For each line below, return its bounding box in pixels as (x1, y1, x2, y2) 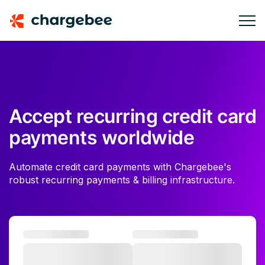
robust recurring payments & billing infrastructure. (9, 174, 235, 186)
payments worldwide (9, 126, 194, 149)
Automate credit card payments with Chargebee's (9, 161, 231, 173)
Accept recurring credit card (9, 105, 256, 128)
